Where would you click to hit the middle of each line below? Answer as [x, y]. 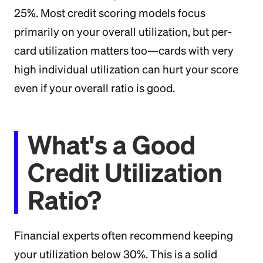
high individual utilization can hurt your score [126, 69]
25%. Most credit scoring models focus [110, 13]
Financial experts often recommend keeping [124, 235]
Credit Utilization [125, 172]
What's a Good [112, 144]
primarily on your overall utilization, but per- [123, 32]
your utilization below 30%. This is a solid [116, 254]
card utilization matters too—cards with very [124, 50]
